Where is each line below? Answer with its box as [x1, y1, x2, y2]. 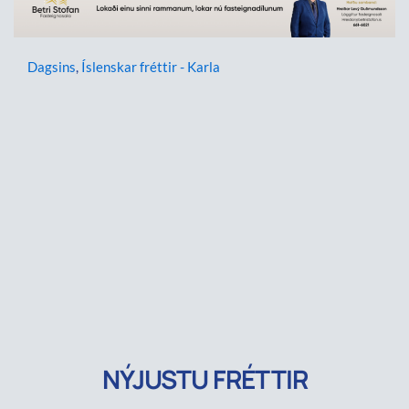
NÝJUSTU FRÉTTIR [101, 361, 308, 396]
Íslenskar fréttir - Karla [81, 58, 220, 75]
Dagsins [27, 58, 76, 75]
